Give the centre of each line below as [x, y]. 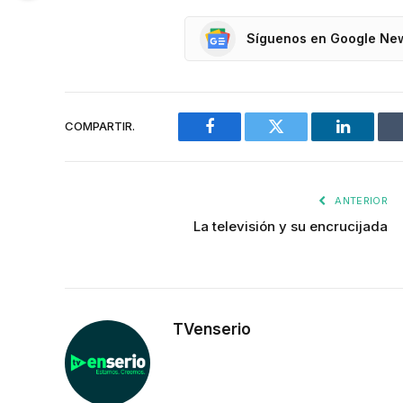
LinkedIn [371, 140]
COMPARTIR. [100, 126]
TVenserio [212, 329]
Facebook [240, 140]
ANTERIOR [360, 200]
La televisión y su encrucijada [291, 226]
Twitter [298, 140]
